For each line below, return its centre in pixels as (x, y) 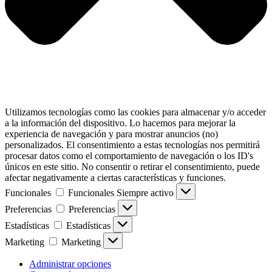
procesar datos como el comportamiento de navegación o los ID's (129, 156)
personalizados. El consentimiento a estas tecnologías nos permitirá (132, 145)
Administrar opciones (70, 264)
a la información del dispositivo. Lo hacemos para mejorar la (120, 123)
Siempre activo (146, 193)
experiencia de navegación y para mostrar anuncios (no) (111, 134)
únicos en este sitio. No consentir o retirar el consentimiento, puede (132, 167)
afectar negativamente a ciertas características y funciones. (115, 178)
